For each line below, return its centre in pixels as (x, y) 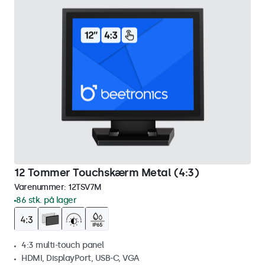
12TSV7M (85, 187)
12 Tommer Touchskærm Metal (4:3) (106, 173)
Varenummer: (41, 187)
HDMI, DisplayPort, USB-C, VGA (80, 258)
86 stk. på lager (46, 200)
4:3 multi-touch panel (63, 245)
